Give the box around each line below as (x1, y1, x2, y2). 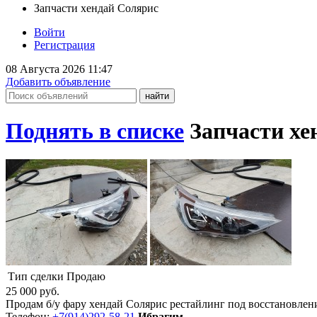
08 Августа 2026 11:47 (6, 62, 113, 75)
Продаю (67, 270, 105, 283)
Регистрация (34, 38, 95, 51)
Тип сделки (8, 270, 64, 283)
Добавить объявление (6, 75, 110, 88)
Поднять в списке (6, 117, 184, 144)
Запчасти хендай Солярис (34, 1, 158, 14)
